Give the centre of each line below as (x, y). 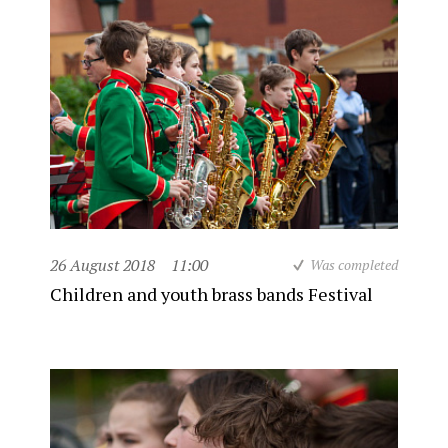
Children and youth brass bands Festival (211, 294)
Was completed (354, 264)
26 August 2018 (102, 265)
